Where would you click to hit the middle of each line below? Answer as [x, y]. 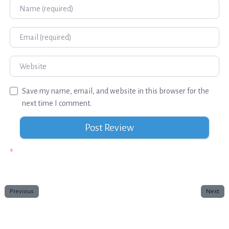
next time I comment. [56, 103]
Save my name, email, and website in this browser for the [115, 91]
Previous [22, 191]
